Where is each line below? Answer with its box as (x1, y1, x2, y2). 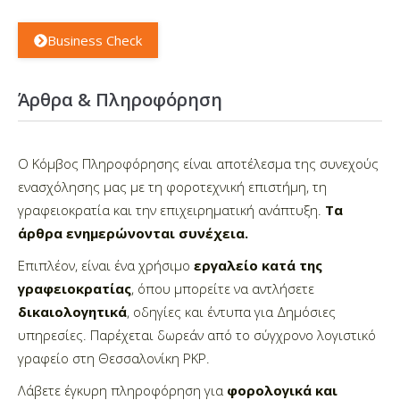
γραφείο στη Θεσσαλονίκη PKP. (18, 349, 210, 368)
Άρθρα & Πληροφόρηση (18, 87, 222, 112)
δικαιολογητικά (18, 303, 127, 321)
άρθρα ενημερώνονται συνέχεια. (18, 224, 248, 243)
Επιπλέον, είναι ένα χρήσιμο (18, 256, 194, 275)
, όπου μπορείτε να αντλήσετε (131, 279, 314, 298)
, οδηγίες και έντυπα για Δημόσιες (127, 303, 336, 321)
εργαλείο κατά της (194, 256, 322, 275)
